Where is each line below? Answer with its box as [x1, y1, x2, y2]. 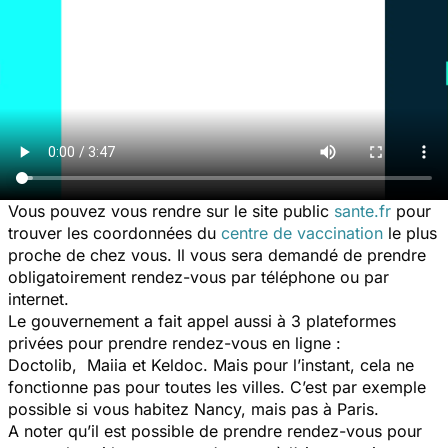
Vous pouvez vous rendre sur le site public [8, 200, 334, 221]
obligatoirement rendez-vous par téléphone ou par [8, 266, 389, 287]
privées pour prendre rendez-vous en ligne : [8, 332, 341, 353]
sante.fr [334, 200, 391, 221]
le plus [383, 222, 437, 243]
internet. [8, 288, 79, 309]
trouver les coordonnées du [8, 222, 221, 243]
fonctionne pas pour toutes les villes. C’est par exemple [8, 376, 426, 397]
